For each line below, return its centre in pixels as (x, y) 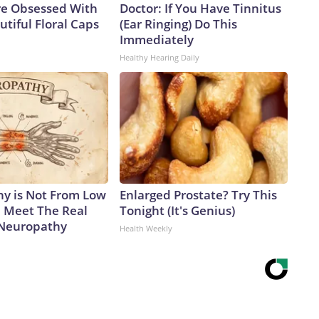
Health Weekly (146, 229)
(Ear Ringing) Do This (178, 24)
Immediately (157, 40)
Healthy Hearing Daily (159, 58)
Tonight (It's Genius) (177, 211)
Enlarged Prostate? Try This (198, 195)
